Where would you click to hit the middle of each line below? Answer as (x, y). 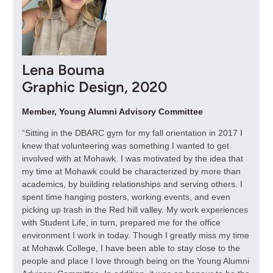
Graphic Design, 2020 (94, 87)
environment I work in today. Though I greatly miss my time (135, 235)
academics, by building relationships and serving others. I (132, 184)
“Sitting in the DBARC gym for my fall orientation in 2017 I (132, 133)
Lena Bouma (63, 70)
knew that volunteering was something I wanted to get (125, 145)
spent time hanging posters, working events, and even (126, 197)
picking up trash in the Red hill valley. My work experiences (135, 209)
